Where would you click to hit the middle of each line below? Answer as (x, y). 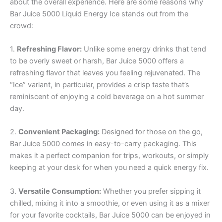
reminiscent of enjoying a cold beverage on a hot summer (107, 97)
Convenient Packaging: (59, 132)
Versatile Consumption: (60, 191)
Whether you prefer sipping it (151, 191)
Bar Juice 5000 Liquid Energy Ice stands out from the (99, 14)
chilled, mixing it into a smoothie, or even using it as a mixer (110, 203)
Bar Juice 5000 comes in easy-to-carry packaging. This (103, 144)
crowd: (22, 26)
